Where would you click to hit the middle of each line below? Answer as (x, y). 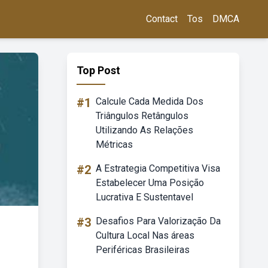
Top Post (98, 70)
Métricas (114, 144)
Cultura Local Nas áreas (145, 235)
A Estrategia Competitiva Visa (158, 168)
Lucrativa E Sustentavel (144, 197)
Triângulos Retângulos (142, 116)
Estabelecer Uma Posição (150, 183)
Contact (162, 19)
